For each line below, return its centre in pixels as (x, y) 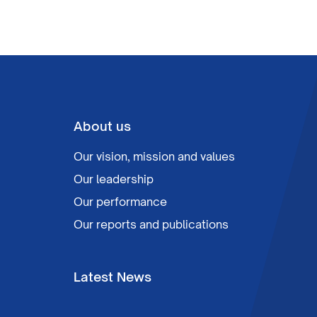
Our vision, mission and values (154, 156)
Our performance (120, 202)
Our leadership (114, 179)
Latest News (113, 277)
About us (102, 126)
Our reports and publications (151, 224)
